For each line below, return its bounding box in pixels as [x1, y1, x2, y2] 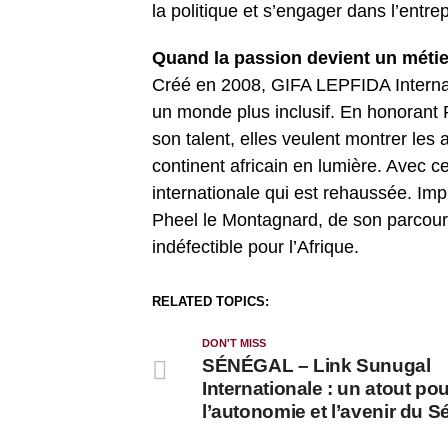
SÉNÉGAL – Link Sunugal [202, 355, 431, 377]
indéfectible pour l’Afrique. [152, 237, 359, 258]
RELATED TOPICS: [152, 294, 269, 310]
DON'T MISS [202, 337, 266, 350]
